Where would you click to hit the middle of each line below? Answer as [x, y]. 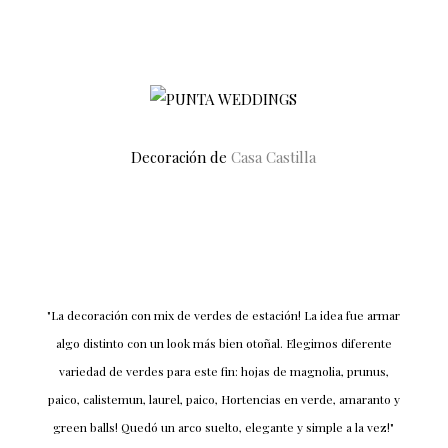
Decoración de [181, 157]
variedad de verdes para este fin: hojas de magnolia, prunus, [223, 371]
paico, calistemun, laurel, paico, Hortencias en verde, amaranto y [223, 399]
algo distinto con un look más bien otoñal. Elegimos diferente [223, 343]
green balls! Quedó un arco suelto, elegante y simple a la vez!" [224, 427]
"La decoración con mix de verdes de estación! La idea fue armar [224, 315]
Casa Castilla [274, 157]
